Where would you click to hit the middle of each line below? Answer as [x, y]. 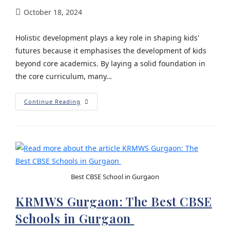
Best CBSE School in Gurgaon [115, 176]
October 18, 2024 [53, 12]
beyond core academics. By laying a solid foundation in [110, 63]
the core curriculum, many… [63, 76]
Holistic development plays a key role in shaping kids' [107, 38]
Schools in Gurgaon [75, 218]
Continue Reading [52, 101]
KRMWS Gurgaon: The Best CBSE [113, 201]
